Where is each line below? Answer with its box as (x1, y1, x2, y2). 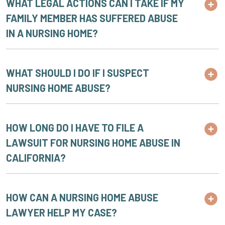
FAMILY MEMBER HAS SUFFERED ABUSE (6, 12, 178, 24)
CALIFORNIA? (6, 152, 66, 164)
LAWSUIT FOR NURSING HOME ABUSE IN (6, 137, 180, 149)
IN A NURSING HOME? (6, 27, 98, 39)
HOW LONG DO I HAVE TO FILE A (6, 122, 144, 134)
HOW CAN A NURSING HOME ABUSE (6, 191, 158, 203)
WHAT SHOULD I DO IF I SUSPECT (6, 67, 149, 79)
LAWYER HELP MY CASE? (6, 206, 117, 218)
